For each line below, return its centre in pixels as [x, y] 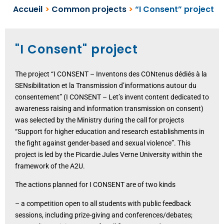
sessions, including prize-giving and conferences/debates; [104, 215]
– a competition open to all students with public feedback [103, 203]
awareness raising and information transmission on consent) [109, 108]
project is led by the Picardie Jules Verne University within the [108, 154]
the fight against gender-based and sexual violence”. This [103, 143]
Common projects [89, 9]
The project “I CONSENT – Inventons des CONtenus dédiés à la [111, 74]
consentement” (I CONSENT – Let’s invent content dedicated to [112, 97]
